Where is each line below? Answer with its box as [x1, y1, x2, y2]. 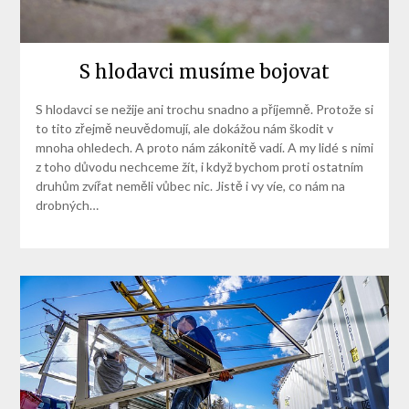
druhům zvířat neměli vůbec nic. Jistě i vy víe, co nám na [35, 178, 345, 194]
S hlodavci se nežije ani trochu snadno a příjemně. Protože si [35, 101, 373, 118]
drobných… [35, 197, 99, 214]
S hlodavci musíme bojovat [79, 60, 330, 84]
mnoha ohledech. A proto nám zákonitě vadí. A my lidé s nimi [35, 140, 373, 156]
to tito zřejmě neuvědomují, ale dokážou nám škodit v [35, 121, 333, 137]
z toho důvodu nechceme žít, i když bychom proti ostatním [35, 159, 363, 175]
